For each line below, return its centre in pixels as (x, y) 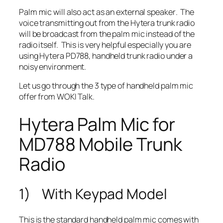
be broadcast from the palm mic (88, 34)
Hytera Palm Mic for (97, 124)
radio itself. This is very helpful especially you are (105, 45)
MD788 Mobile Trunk (101, 144)
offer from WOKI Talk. (57, 97)
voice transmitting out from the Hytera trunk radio (107, 23)
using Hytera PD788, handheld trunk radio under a (106, 56)
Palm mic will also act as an (68, 12)
